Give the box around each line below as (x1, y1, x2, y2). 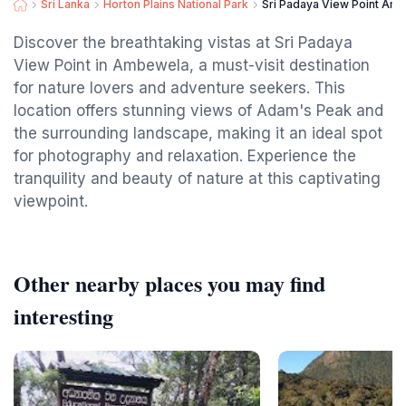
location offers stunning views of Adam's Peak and (14, 101, 383, 120)
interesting (14, 300, 113, 332)
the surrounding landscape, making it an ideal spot (14, 124, 382, 142)
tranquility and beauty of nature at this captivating (14, 169, 381, 188)
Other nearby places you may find (14, 267, 325, 299)
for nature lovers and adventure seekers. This (14, 79, 345, 97)
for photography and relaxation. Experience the (14, 147, 356, 165)
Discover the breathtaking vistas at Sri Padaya (14, 34, 353, 52)
